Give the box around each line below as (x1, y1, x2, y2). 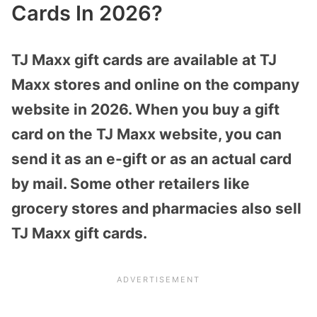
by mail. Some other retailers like (11, 174, 250, 192)
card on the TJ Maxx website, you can (11, 125, 282, 143)
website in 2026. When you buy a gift (11, 100, 279, 118)
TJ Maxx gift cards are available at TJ (11, 50, 277, 69)
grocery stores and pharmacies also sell (11, 199, 301, 217)
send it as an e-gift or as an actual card (11, 149, 292, 168)
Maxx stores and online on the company (11, 75, 299, 93)
